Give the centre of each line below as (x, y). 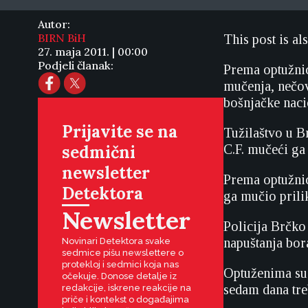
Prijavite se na (120, 132)
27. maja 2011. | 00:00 (93, 52)
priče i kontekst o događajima (125, 299)
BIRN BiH (62, 38)
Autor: (54, 24)
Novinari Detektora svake (116, 241)
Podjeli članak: (76, 65)
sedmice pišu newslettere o (123, 253)
